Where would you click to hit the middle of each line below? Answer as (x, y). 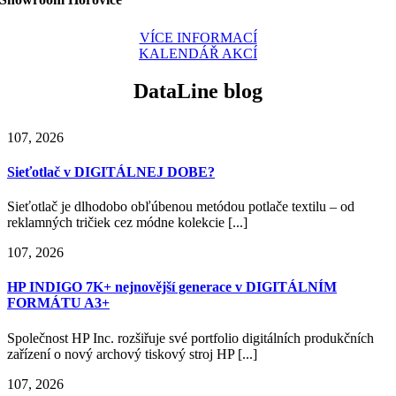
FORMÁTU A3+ (58, 303)
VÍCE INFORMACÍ (198, 37)
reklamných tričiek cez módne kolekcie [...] (127, 223)
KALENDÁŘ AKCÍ (198, 53)
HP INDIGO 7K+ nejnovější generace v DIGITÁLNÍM (172, 287)
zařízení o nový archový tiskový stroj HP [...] (132, 354)
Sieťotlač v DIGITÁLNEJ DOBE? (111, 171)
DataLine (179, 91)
